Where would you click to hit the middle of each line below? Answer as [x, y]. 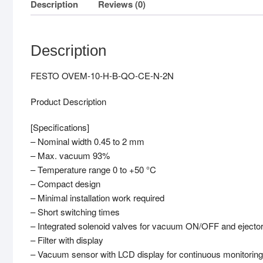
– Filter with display [67, 240]
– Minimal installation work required [97, 198]
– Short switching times [75, 212]
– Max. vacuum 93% [70, 156]
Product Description [68, 102]
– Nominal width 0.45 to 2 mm [87, 141]
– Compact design [65, 184]
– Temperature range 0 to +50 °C [93, 170]
